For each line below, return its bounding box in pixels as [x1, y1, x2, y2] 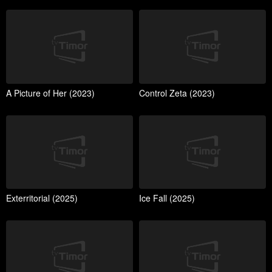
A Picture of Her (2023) [6, 86, 95, 99]
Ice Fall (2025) [139, 192, 195, 205]
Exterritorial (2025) [6, 192, 78, 205]
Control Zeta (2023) [139, 86, 215, 99]
